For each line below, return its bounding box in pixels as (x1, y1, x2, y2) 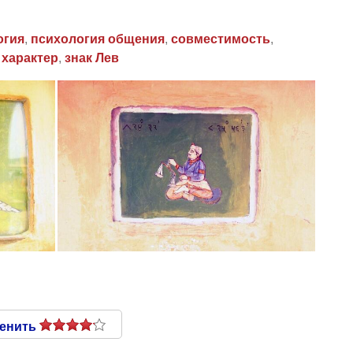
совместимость (171, 32, 270, 46)
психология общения (31, 32, 165, 46)
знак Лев (65, 51, 119, 65)
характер (2, 51, 58, 65)
